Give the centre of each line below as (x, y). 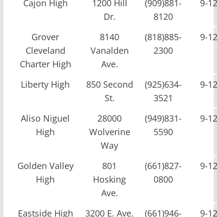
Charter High (45, 64)
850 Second (109, 84)
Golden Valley (45, 165)
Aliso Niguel (46, 118)
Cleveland (45, 50)
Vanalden (109, 50)
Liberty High (46, 84)
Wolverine (109, 132)
